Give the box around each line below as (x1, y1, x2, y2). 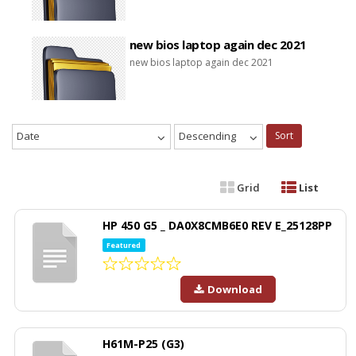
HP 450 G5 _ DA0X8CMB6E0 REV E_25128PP (103, 217, 332, 233)
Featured (106, 239, 141, 250)
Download (207, 282, 262, 297)
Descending (179, 128, 236, 143)
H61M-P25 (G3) (103, 336, 184, 352)
